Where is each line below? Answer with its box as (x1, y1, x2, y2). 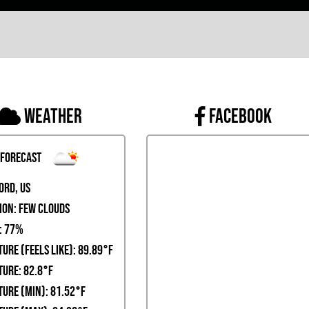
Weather (23, 105, 82, 127)
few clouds (16, 200, 70, 216)
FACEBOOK (208, 105, 272, 127)
